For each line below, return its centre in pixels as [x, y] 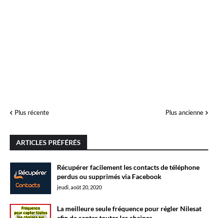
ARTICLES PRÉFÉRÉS [48, 142]
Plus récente [32, 112]
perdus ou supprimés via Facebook [109, 176]
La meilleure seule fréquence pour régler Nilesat [129, 209]
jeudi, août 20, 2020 [79, 187]
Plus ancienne [184, 112]
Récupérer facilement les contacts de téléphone [128, 167]
